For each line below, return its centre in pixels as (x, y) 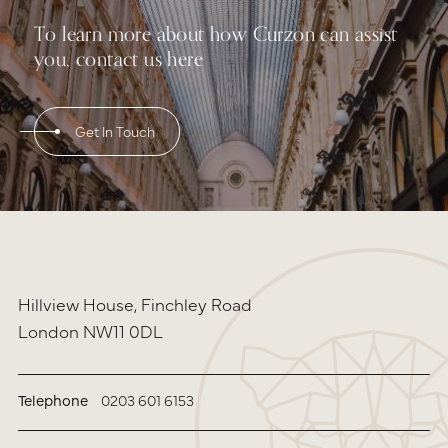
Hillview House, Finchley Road (135, 303)
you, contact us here (118, 59)
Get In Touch (115, 131)
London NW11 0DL (90, 330)
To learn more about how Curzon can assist (216, 34)
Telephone (53, 399)
